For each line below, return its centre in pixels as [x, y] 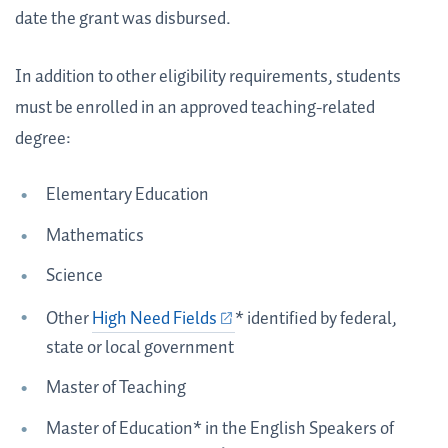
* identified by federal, [316, 318]
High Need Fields [154, 318]
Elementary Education [127, 195]
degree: [43, 139]
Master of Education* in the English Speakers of [219, 428]
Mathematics [96, 235]
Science [74, 276]
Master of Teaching [115, 388]
